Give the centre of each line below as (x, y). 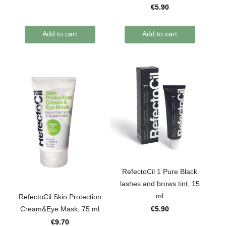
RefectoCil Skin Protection (60, 197)
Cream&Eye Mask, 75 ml (60, 209)
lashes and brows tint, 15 (160, 184)
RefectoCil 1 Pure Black (160, 172)
